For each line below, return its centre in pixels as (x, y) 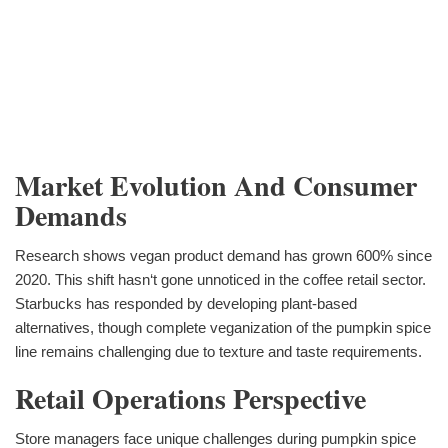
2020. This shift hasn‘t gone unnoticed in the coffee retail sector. (220, 280)
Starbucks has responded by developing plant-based (186, 304)
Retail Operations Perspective (190, 399)
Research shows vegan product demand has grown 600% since (223, 256)
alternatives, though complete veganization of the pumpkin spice (223, 328)
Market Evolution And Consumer (216, 186)
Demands (71, 216)
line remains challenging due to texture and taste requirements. (218, 352)
